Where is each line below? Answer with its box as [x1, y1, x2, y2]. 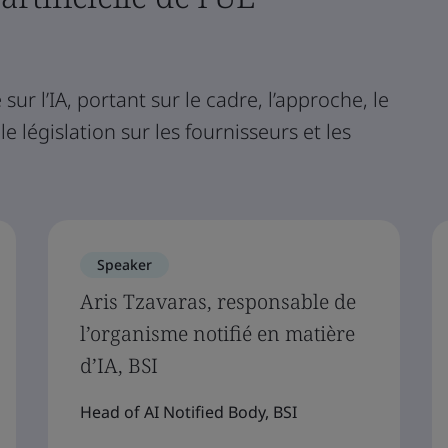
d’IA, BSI [80, 352, 158, 379]
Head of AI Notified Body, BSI [80, 401, 297, 423]
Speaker [97, 255, 152, 274]
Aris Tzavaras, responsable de [80, 288, 356, 315]
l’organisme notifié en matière [80, 320, 355, 347]
